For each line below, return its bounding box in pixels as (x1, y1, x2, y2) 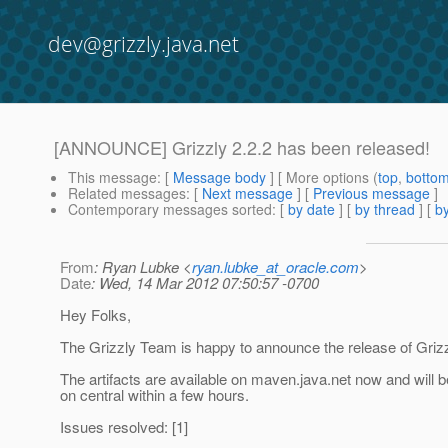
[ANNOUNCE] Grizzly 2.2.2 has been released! (54, 134, 430, 161)
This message (68, 167, 157, 188)
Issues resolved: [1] (60, 416, 188, 438)
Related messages (68, 183, 186, 204)
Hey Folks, (60, 304, 131, 326)
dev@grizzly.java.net (48, 30, 239, 58)
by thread (355, 199, 415, 220)
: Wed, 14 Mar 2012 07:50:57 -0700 (91, 272, 319, 294)
